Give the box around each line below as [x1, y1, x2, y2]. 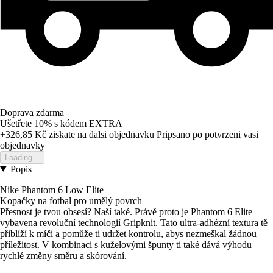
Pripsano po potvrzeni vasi [157, 129, 258, 140]
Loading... [5, 152, 40, 162]
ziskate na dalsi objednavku [46, 129, 154, 140]
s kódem [54, 118, 89, 129]
